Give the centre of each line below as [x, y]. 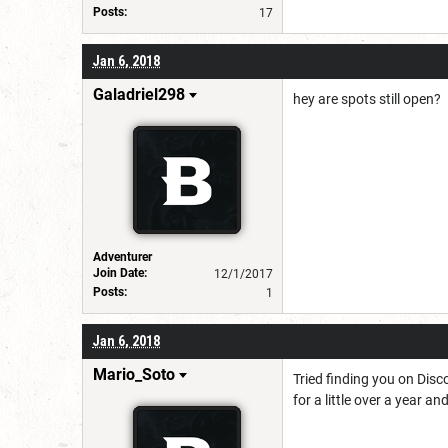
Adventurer [122, 256]
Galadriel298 [139, 94]
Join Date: [120, 272]
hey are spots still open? [367, 98]
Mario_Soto [134, 374]
